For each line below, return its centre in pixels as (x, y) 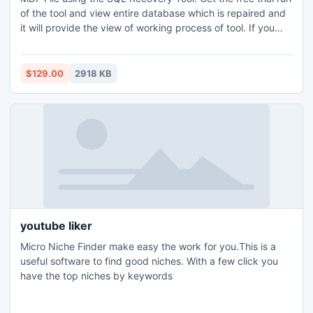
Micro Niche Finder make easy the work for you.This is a (148, 246)
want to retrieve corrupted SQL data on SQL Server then (150, 42)
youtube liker (56, 226)
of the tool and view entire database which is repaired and (153, 13)
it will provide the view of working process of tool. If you (147, 28)
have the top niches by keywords (96, 276)
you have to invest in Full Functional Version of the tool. (145, 57)
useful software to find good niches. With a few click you (149, 261)
